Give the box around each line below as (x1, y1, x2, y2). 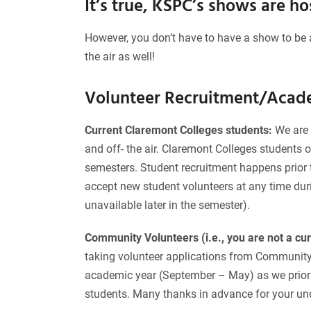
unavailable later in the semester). (85, 199, 250, 212)
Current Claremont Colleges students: (85, 124, 275, 137)
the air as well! (85, 50, 155, 63)
